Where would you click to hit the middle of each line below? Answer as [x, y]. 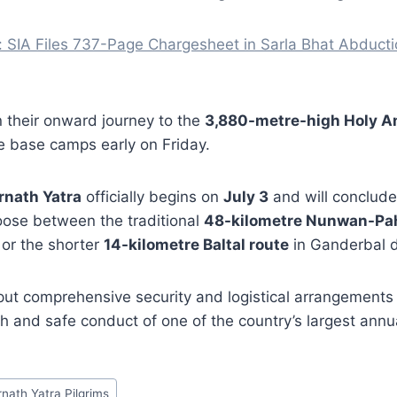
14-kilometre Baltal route [196, 245]
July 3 [246, 197]
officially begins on [152, 197]
